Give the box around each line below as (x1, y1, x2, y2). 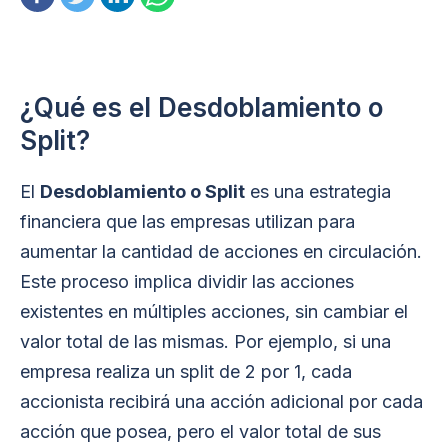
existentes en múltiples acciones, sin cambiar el (20, 301, 408, 322)
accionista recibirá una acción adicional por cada (20, 391, 423, 412)
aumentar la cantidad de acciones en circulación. (20, 241, 422, 262)
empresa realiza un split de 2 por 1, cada (20, 361, 352, 382)
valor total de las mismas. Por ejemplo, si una (20, 331, 391, 352)
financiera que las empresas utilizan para (20, 211, 355, 232)
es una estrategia (245, 181, 391, 202)
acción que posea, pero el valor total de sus (20, 421, 381, 442)
